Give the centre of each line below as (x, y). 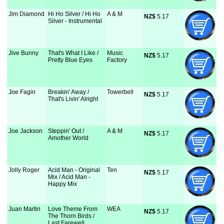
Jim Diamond (27, 14)
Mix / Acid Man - (69, 177)
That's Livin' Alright (73, 99)
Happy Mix (63, 184)
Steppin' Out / (66, 131)
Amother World (68, 138)
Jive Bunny (24, 53)
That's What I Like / (73, 53)
